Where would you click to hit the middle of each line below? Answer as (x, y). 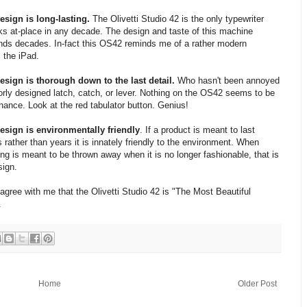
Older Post (257, 283)
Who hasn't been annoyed (228, 81)
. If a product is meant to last (198, 130)
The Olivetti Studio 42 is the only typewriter (177, 19)
